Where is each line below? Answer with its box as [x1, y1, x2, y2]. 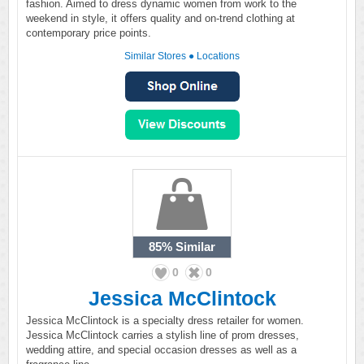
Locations [197, 50, 240, 62]
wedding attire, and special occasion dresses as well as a [26, 344, 297, 356]
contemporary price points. [26, 27, 151, 39]
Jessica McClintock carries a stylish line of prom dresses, [26, 329, 299, 341]
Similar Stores [124, 50, 186, 62]
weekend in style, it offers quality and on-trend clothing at [26, 12, 295, 24]
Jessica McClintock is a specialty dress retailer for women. [26, 314, 304, 327]
